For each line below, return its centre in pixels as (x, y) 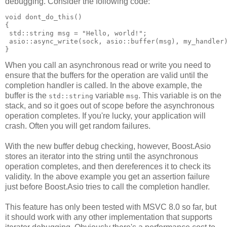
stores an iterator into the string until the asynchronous (102, 157)
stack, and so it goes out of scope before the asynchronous (110, 106)
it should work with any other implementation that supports (109, 217)
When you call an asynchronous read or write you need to (108, 65)
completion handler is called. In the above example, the (104, 86)
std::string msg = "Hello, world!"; (76, 33)
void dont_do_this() (44, 17)
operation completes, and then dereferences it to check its (108, 167)
